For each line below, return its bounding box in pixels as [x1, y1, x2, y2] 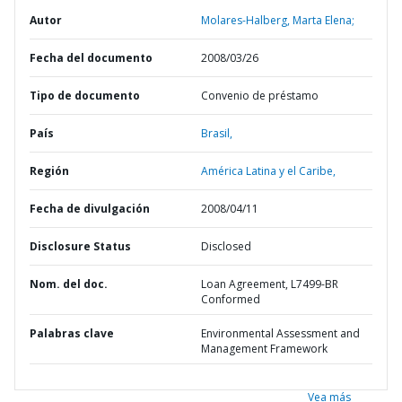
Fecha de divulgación [30, 201, 150, 216]
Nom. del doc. [30, 276, 108, 292]
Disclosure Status [30, 239, 131, 254]
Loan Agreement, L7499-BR [201, 276, 338, 292]
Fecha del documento [30, 50, 153, 66]
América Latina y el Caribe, [201, 163, 336, 179]
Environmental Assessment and [201, 326, 360, 341]
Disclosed [201, 239, 251, 254]
